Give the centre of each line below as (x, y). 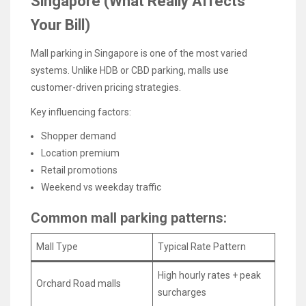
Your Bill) (60, 25)
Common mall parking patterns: (129, 218)
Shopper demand (79, 136)
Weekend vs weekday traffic (101, 187)
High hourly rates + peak (209, 275)
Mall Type (57, 246)
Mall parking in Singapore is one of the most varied (139, 53)
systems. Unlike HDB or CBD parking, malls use (130, 70)
